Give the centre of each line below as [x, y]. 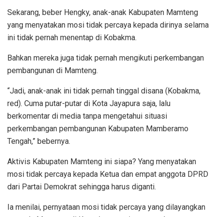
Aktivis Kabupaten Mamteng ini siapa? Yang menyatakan [102, 161]
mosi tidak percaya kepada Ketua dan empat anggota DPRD [108, 174]
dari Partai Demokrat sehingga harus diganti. [82, 186]
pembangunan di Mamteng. [53, 70]
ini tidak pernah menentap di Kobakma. [72, 37]
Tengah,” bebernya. [39, 141]
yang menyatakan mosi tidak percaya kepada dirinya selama [108, 25]
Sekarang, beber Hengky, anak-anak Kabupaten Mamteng [103, 12]
